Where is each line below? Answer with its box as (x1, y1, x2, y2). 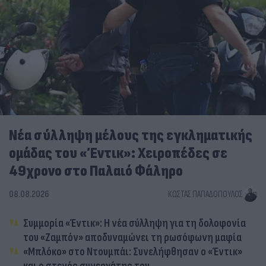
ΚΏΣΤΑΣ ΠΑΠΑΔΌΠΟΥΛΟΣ (168, 189, 243, 201)
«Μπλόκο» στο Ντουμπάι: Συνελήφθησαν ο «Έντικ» (23, 245, 242, 259)
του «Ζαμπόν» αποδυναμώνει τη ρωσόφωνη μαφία (23, 230, 242, 245)
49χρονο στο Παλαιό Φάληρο (9, 161, 183, 180)
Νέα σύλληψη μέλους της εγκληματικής (9, 126, 252, 145)
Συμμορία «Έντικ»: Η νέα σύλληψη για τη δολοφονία (23, 216, 246, 230)
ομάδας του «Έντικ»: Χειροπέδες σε (9, 144, 227, 163)
